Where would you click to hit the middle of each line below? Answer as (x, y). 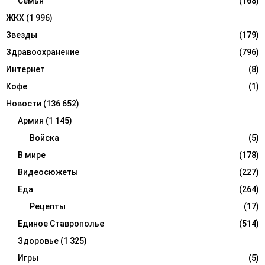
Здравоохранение (43, 52)
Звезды (22, 35)
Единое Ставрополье (61, 223)
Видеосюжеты (48, 172)
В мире (32, 155)
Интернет (25, 69)
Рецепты (48, 206)
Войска (44, 138)
